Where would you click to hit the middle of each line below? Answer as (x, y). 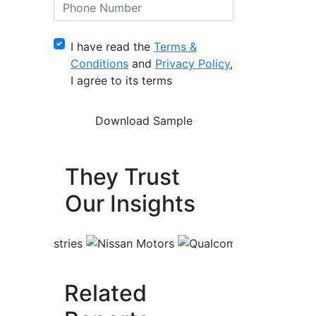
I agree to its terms (121, 80)
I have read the (112, 46)
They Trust (122, 176)
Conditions (99, 63)
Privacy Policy (193, 63)
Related (105, 293)
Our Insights (130, 203)
